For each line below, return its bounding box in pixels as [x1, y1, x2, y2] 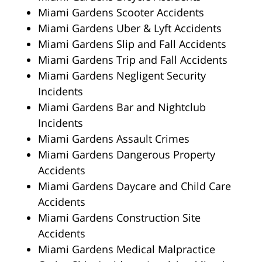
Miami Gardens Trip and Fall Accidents [38, 52, 227, 67]
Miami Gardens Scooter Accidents [38, 5, 204, 19]
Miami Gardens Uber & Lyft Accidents [38, 20, 222, 35]
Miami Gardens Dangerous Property [38, 147, 215, 161]
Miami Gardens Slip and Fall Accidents [38, 36, 226, 51]
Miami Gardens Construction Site [38, 210, 201, 225]
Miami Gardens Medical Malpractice [38, 242, 215, 256]
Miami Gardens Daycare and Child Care [38, 178, 231, 193]
